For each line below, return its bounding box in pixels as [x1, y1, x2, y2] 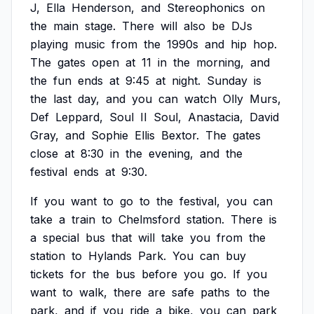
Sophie [91, 128, 128, 142]
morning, [196, 55, 244, 69]
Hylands [88, 249, 132, 263]
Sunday [207, 74, 247, 88]
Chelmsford [118, 212, 180, 226]
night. [172, 74, 200, 88]
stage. [85, 19, 116, 33]
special [43, 231, 79, 245]
